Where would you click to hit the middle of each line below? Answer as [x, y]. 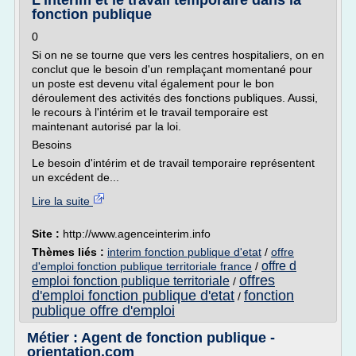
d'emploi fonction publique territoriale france [142, 266]
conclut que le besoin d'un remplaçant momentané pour [172, 69]
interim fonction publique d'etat [184, 252]
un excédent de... [75, 177]
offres [257, 281]
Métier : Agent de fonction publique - [151, 338]
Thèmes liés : [70, 252]
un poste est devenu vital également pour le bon [153, 83]
